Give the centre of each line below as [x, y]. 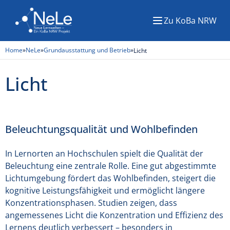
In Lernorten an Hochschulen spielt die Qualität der [104, 154]
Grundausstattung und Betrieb [87, 50]
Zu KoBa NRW [190, 21]
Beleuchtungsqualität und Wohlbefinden [101, 129]
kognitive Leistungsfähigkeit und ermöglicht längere [105, 190]
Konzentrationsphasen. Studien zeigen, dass [91, 203]
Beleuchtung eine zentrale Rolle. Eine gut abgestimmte [111, 166]
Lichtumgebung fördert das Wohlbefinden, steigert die [110, 178]
